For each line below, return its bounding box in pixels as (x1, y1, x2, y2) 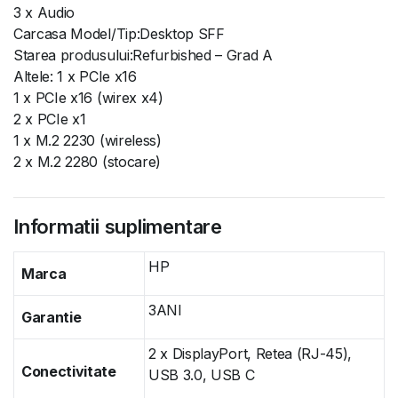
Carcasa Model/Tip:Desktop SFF (13, 25, 225, 43)
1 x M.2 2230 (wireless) (13, 131, 162, 149)
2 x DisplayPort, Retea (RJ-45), (148, 345, 353, 362)
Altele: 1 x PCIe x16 (13, 68, 137, 85)
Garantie (21, 308, 82, 326)
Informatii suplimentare (13, 215, 222, 238)
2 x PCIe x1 (13, 110, 86, 128)
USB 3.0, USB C (148, 366, 255, 384)
